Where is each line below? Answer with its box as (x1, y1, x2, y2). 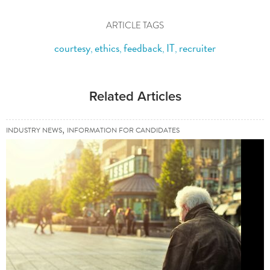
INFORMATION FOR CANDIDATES (67, 125, 180, 136)
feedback (124, 40, 162, 57)
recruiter (179, 40, 216, 57)
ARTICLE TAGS (106, 19, 164, 33)
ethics (95, 40, 119, 57)
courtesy (54, 40, 90, 57)
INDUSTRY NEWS (6, 125, 62, 136)
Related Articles (89, 89, 181, 105)
